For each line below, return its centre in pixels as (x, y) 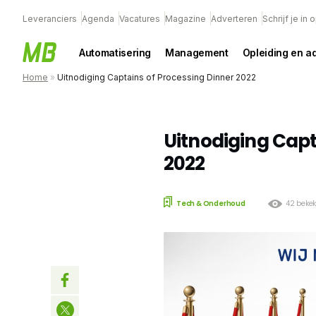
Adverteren (234, 19)
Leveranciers (50, 19)
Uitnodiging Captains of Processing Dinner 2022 (157, 77)
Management (197, 52)
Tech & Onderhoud (211, 203)
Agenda (98, 19)
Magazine (186, 19)
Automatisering (115, 52)
